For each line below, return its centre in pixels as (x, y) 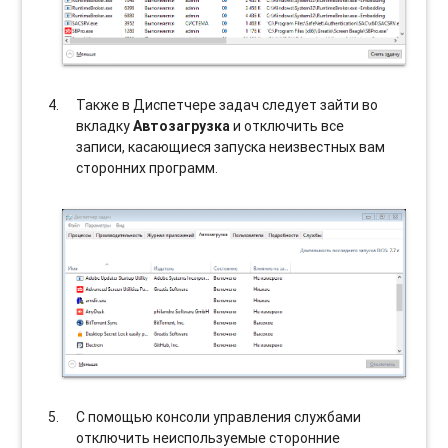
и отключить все (287, 126)
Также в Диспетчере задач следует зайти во (227, 105)
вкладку (105, 126)
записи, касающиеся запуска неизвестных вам (231, 147)
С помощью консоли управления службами (219, 416)
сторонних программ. (147, 168)
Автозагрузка (182, 126)
